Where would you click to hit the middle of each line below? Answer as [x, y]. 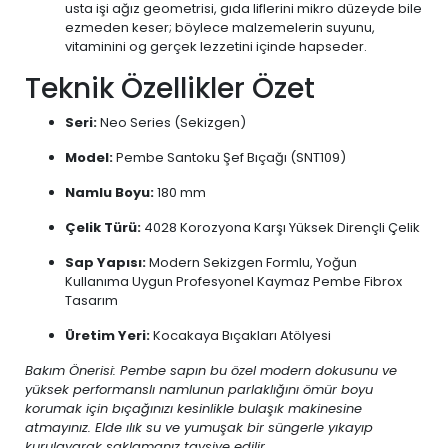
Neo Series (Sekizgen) [171, 122]
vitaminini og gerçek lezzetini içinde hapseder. [216, 46]
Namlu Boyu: [109, 192]
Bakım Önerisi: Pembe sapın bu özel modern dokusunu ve [211, 370]
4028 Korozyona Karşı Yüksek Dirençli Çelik [280, 227]
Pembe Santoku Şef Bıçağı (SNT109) [229, 157]
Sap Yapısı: [105, 262]
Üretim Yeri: [107, 335]
